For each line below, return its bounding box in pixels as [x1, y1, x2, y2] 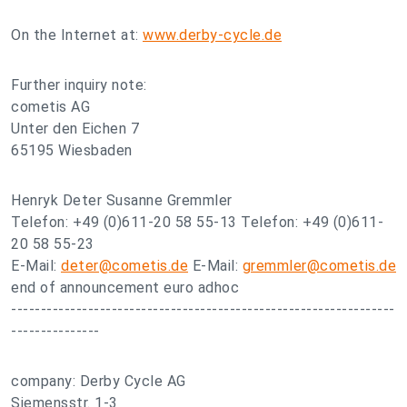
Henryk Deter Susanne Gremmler [11, 192, 233, 209]
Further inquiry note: [11, 76, 147, 94]
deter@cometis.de [61, 257, 188, 274]
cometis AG [11, 98, 90, 115]
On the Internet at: [11, 26, 143, 44]
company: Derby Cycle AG [11, 372, 186, 390]
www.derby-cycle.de [143, 26, 282, 44]
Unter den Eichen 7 [11, 120, 139, 137]
